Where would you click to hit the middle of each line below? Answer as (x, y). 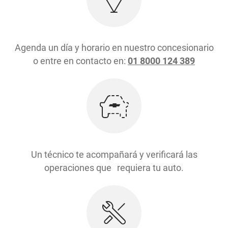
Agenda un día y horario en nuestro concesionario (114, 48)
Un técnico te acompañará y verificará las (114, 154)
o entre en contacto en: (80, 61)
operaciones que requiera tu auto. (114, 167)
